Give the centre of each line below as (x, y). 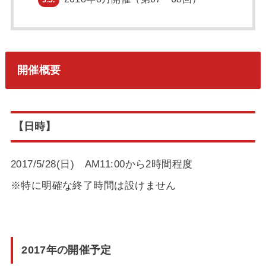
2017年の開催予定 (66, 250)
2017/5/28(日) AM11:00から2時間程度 (102, 164)
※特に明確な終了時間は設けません (93, 185)
